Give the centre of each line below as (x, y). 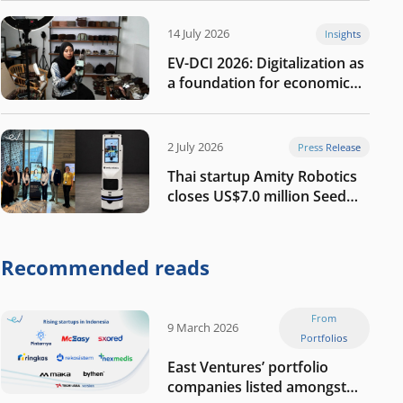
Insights (343, 33)
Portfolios (324, 337)
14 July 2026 (198, 34)
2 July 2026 (195, 147)
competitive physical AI (246, 236)
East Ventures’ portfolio (248, 367)
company (199, 256)
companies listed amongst (257, 387)
